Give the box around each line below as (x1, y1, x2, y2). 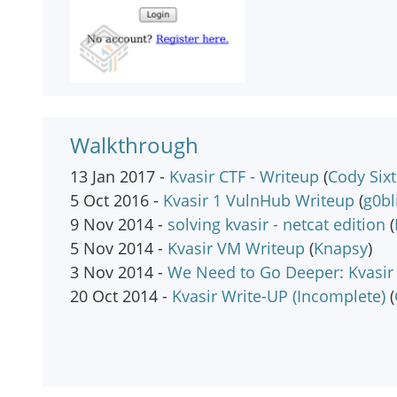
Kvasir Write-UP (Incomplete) (172, 285, 385, 307)
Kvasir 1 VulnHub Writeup (163, 190, 354, 212)
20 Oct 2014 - (70, 285, 172, 307)
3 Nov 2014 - (70, 261, 167, 284)
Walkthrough (70, 130, 198, 160)
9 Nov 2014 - (70, 214, 167, 236)
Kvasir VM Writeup (167, 237, 305, 260)
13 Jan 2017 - (70, 166, 169, 188)
